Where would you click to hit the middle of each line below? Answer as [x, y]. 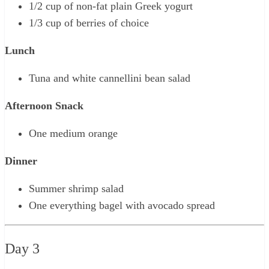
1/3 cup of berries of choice [89, 23]
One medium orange [73, 133]
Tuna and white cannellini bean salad [110, 78]
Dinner [21, 161]
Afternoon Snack [44, 105]
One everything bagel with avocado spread [122, 205]
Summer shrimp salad [76, 188]
